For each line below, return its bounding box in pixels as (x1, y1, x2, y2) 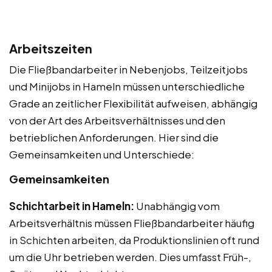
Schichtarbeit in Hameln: (9, 199, 134, 212)
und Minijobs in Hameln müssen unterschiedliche (9, 79, 245, 93)
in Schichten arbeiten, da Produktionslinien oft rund (9, 233, 259, 246)
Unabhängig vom (134, 199, 220, 212)
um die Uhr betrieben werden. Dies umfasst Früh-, (9, 250, 251, 263)
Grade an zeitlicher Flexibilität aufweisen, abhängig (9, 96, 257, 110)
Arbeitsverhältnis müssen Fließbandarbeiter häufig (9, 216, 254, 229)
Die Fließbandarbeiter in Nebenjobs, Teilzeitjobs (9, 62, 248, 76)
